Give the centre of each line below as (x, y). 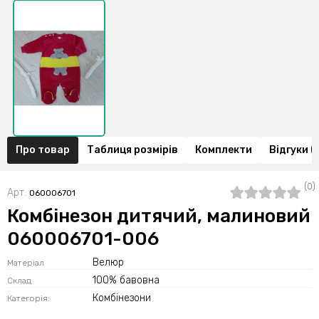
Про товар (43, 150)
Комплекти (224, 150)
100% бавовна (126, 280)
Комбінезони (122, 298)
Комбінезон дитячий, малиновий (159, 216)
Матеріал (26, 262)
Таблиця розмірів (132, 150)
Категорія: (28, 298)
